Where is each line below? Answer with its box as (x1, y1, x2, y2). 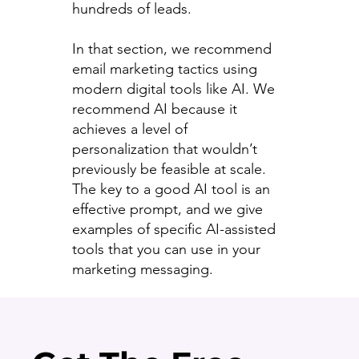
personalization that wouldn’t (71, 139, 257, 158)
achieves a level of (71, 119, 188, 138)
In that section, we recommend (71, 39, 272, 58)
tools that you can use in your (71, 240, 260, 258)
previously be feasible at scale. (71, 159, 266, 178)
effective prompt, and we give (71, 200, 263, 218)
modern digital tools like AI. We (71, 79, 275, 98)
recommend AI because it (71, 99, 237, 118)
